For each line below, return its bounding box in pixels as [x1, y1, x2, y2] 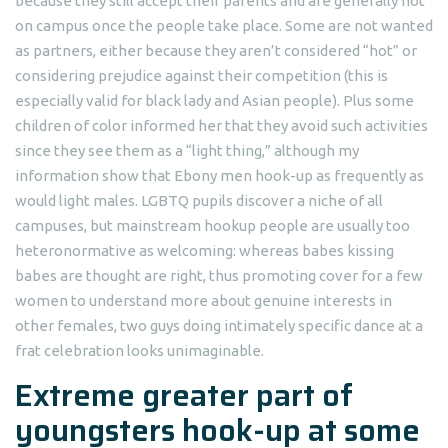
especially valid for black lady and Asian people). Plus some [15, 92, 414, 109]
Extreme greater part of [15, 372, 353, 419]
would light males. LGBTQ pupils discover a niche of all [15, 192, 383, 209]
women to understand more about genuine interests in [15, 292, 392, 309]
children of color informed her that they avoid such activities [15, 117, 428, 134]
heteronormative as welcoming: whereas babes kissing [15, 242, 394, 259]
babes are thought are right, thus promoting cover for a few [15, 267, 423, 284]
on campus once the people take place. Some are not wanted [15, 17, 433, 34]
